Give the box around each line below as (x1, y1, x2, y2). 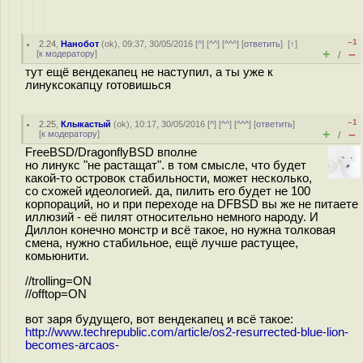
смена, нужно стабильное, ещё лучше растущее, (25, 237, 298, 250)
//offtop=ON (25, 287, 87, 301)
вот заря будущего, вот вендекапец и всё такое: (25, 312, 293, 326)
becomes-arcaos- (25, 338, 119, 352)
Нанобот (61, 39, 100, 49)
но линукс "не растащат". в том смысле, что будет (25, 159, 306, 172)
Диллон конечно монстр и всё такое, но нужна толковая (25, 224, 335, 237)
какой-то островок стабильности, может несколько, (25, 172, 312, 185)
